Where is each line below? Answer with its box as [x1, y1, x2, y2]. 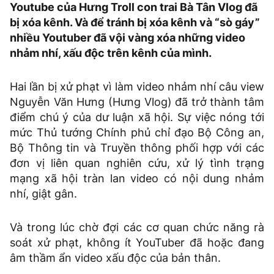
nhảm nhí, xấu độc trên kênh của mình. [10, 46, 212, 60]
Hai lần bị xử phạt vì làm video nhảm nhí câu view [10, 80, 264, 94]
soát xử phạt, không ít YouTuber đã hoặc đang [10, 236, 264, 250]
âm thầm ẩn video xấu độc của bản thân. [10, 251, 221, 265]
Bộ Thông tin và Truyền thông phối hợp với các [10, 141, 264, 155]
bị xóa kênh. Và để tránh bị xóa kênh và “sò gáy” [10, 16, 260, 29]
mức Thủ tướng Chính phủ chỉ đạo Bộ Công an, [10, 126, 264, 139]
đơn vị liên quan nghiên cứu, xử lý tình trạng [10, 157, 264, 170]
